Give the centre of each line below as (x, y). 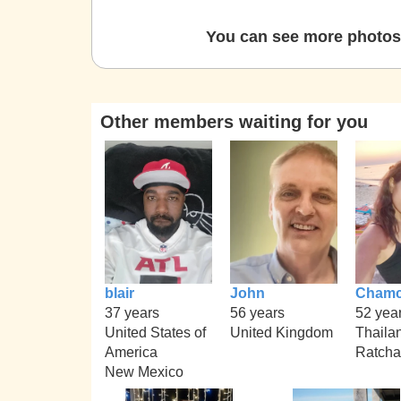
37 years (132, 312)
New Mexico (144, 371)
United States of (155, 332)
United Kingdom (282, 332)
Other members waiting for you (234, 122)
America (131, 352)
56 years (257, 312)
